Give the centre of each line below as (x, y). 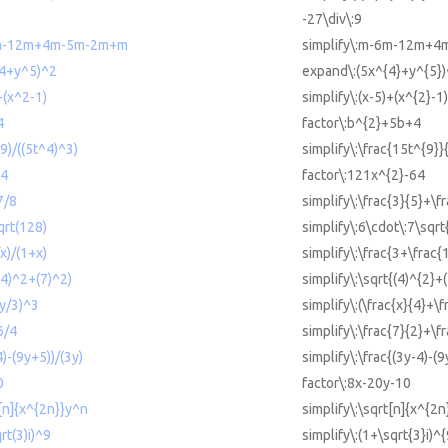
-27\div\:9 (332, 19)
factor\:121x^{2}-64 (363, 175)
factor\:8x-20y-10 (356, 383)
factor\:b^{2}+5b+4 (361, 123)
